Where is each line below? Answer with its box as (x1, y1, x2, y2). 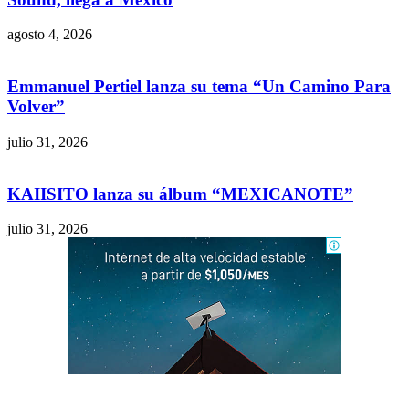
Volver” (7, 97, 65, 117)
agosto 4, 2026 (7, 26, 92, 43)
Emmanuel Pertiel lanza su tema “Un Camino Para (7, 77, 391, 97)
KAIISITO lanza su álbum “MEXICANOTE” (7, 184, 353, 204)
